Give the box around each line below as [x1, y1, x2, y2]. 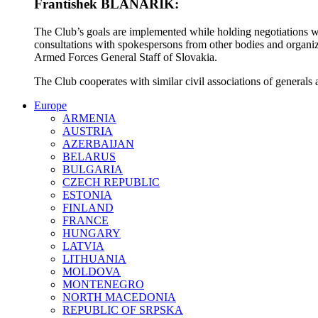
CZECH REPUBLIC [62, 175, 160, 188]
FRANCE [62, 214, 109, 226]
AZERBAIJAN [62, 137, 134, 150]
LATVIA [62, 239, 104, 252]
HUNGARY [62, 226, 121, 239]
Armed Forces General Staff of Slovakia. [34, 50, 217, 63]
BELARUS [62, 150, 116, 163]
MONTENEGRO [62, 278, 144, 290]
